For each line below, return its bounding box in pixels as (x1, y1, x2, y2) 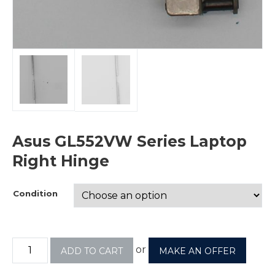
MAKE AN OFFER (159, 245, 236, 257)
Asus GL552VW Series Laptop (12, 131, 247, 150)
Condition (13, 188, 58, 198)
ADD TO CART (61, 245, 123, 257)
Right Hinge (12, 151, 109, 170)
